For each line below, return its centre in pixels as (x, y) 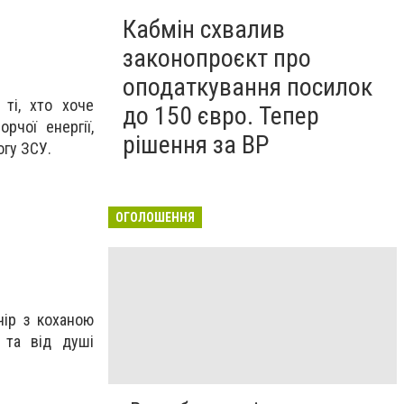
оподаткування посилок (248, 87)
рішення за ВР (196, 145)
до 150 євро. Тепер (221, 116)
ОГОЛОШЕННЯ (155, 217)
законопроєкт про (217, 58)
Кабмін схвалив (204, 29)
